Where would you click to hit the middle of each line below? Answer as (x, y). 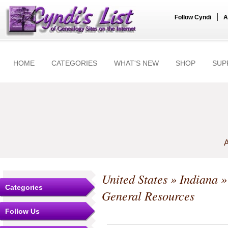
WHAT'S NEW (136, 63)
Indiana (199, 179)
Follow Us (22, 211)
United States (135, 179)
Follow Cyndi (193, 17)
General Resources (148, 196)
